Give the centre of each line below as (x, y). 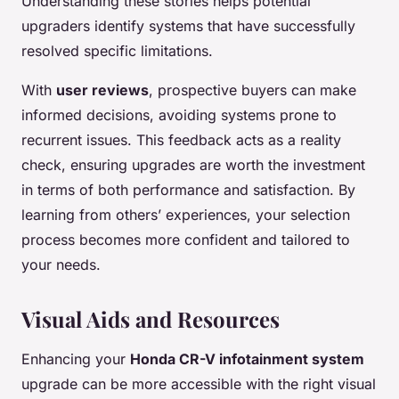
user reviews (102, 90)
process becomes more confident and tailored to (186, 240)
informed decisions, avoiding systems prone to (179, 115)
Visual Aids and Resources (151, 319)
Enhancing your (76, 359)
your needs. (61, 265)
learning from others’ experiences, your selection (186, 215)
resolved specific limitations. (117, 51)
